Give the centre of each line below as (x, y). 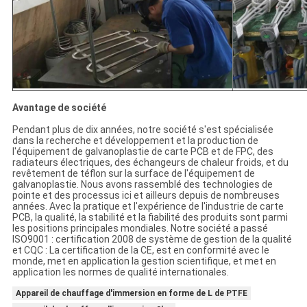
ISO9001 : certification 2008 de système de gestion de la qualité (152, 240)
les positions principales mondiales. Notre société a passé (140, 229)
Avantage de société (59, 108)
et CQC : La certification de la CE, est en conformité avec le (140, 250)
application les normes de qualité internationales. (120, 272)
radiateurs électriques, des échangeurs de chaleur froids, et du (150, 163)
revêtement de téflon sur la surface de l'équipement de (133, 174)
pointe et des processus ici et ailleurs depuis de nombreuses (146, 196)
